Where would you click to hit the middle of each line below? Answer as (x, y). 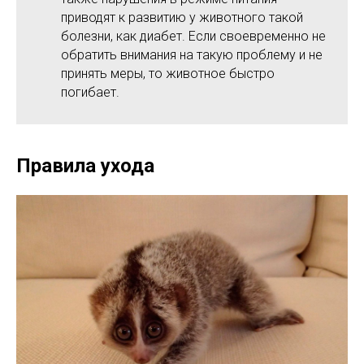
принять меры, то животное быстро (168, 74)
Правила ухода (85, 166)
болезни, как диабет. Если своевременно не (193, 37)
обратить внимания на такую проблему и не (192, 55)
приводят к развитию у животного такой (182, 18)
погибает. (90, 93)
